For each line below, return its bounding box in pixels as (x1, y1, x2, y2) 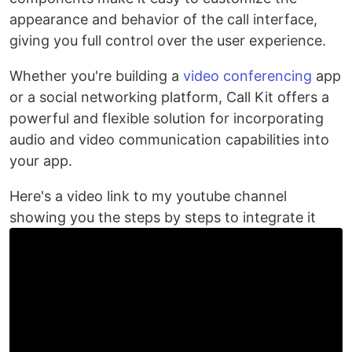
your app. (9, 152, 72, 169)
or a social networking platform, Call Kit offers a (9, 89, 329, 105)
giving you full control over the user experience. (9, 32, 326, 49)
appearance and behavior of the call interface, (9, 11, 317, 27)
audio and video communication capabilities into (9, 131, 329, 148)
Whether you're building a (9, 68, 183, 84)
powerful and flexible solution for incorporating (9, 110, 324, 126)
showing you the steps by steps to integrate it (9, 209, 316, 225)
